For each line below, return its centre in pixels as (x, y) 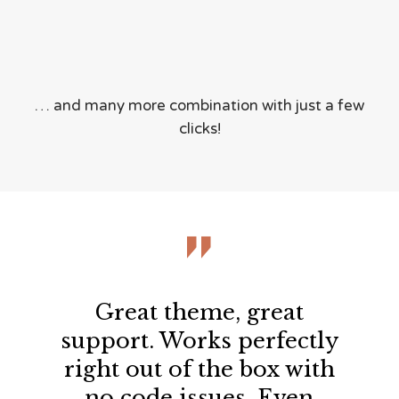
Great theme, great (199, 312)
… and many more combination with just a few (199, 105)
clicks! (199, 128)
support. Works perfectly (199, 340)
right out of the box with (199, 369)
